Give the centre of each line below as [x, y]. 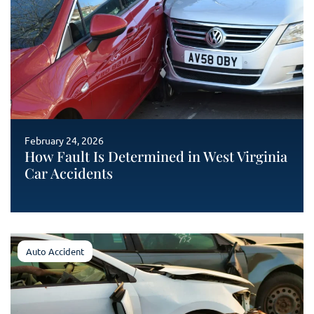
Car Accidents [69, 173]
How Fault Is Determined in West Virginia [156, 156]
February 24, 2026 [64, 140]
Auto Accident [55, 251]
